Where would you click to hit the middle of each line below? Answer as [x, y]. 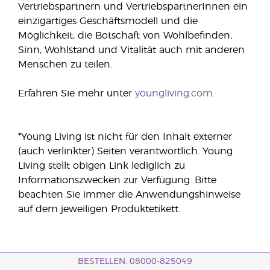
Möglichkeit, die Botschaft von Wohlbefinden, [125, 36]
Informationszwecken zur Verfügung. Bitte [117, 180]
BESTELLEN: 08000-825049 [135, 262]
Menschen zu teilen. [65, 64]
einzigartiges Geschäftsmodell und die [108, 21]
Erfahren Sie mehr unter [77, 93]
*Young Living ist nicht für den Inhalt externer [125, 137]
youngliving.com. [175, 93]
